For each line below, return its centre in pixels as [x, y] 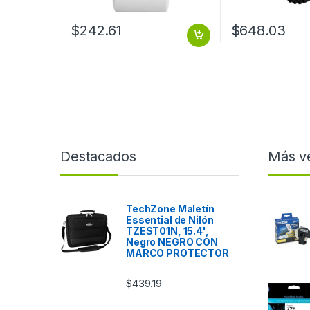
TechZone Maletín [170, 208]
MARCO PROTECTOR [177, 253]
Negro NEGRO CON [172, 241]
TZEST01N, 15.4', [167, 230]
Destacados [98, 156]
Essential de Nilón [170, 219]
